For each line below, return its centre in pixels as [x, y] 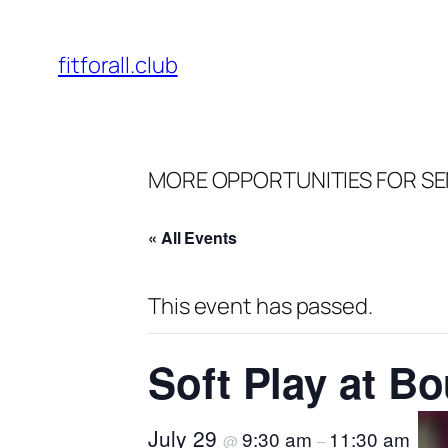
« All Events [192, 237]
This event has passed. [260, 306]
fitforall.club [118, 65]
